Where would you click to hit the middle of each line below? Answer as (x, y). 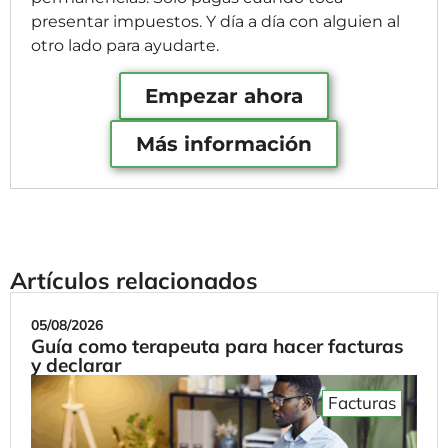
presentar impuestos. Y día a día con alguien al (215, 21)
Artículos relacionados (134, 281)
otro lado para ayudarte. (125, 45)
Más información (224, 144)
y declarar (76, 365)
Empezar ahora (224, 96)
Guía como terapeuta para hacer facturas (217, 346)
